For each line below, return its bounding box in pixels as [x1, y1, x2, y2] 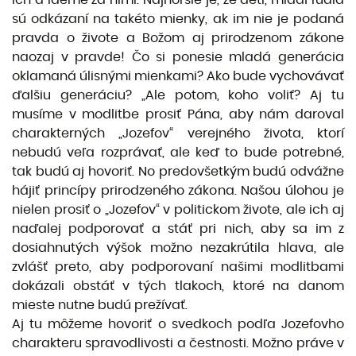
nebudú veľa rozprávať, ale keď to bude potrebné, [12, 145, 344, 159]
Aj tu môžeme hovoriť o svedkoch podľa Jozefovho [12, 317, 344, 331]
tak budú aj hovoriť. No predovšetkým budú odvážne [12, 164, 344, 178]
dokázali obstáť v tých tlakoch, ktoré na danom [12, 279, 344, 292]
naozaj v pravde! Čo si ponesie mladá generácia [12, 50, 344, 64]
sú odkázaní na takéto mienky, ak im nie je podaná [12, 12, 344, 25]
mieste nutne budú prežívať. [12, 298, 188, 311]
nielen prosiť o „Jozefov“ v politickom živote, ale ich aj [12, 203, 344, 216]
